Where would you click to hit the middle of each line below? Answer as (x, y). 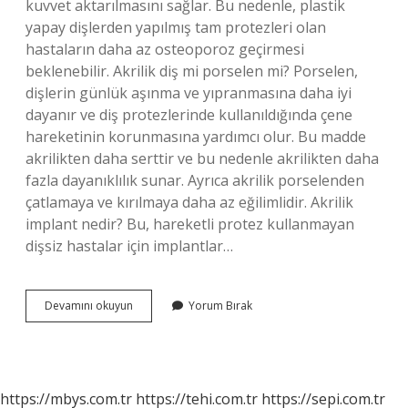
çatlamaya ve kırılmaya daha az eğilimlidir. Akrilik (189, 202)
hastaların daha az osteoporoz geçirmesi (165, 49)
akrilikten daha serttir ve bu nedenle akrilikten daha (202, 158)
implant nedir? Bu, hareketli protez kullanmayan (190, 224)
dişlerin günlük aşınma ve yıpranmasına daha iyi (189, 93)
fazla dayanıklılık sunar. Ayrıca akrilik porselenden (195, 180)
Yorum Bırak (220, 306)
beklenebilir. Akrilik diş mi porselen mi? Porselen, (192, 71)
